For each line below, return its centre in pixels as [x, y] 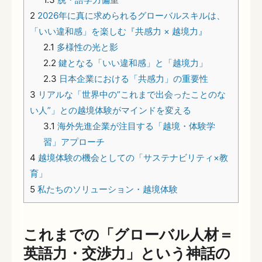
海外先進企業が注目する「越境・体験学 [135, 126]
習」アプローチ [74, 142]
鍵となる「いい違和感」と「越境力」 [132, 63]
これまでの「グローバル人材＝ [128, 234]
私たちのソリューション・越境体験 [106, 189]
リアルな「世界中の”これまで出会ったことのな [131, 94]
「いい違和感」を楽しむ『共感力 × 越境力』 [118, 31]
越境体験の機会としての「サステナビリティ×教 [132, 157]
